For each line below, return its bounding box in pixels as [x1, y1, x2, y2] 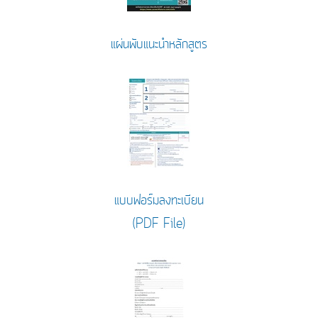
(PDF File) [132, 214, 185, 234]
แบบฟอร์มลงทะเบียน [114, 190, 204, 210]
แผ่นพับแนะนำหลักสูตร [110, 34, 207, 54]
